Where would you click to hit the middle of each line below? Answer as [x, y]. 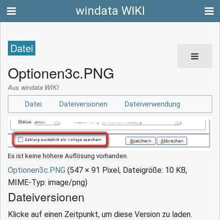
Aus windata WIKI [33, 87]
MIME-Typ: [28, 183]
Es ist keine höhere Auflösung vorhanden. [68, 156]
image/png [67, 183]
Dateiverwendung [152, 104]
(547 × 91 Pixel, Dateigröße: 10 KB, [127, 170]
